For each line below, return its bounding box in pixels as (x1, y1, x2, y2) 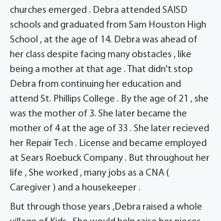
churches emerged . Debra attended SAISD (10, 5, 187, 16)
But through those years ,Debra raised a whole (10, 202, 202, 213)
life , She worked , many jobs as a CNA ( (10, 168, 169, 179)
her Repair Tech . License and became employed (10, 139, 207, 149)
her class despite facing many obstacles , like (10, 50, 191, 60)
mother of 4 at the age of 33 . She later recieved (10, 124, 209, 134)
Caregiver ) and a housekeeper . (10, 183, 147, 193)
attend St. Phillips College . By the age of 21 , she (10, 94, 209, 105)
